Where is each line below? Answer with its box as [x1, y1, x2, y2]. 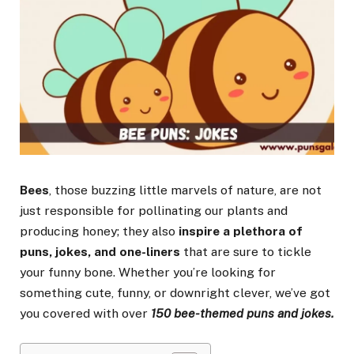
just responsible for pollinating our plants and [20, 203, 288, 219]
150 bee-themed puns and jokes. [151, 306, 333, 322]
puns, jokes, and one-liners [20, 244, 183, 260]
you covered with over [20, 306, 151, 322]
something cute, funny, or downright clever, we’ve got [20, 285, 330, 301]
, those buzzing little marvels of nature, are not [49, 183, 322, 198]
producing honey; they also [20, 224, 179, 239]
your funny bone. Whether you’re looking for [20, 265, 276, 281]
